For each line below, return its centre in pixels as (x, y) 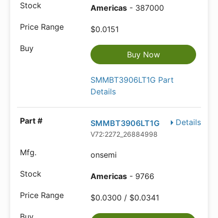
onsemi (104, 155)
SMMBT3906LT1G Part (132, 80)
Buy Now (143, 54)
